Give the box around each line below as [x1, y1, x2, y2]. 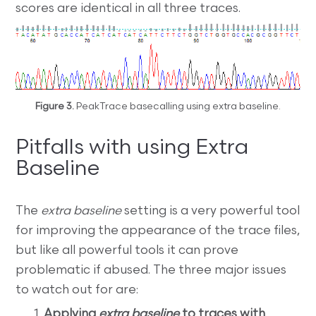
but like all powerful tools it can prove [16, 244, 239, 257]
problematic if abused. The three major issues [16, 264, 287, 276]
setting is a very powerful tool [121, 205, 300, 217]
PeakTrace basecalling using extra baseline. [74, 101, 281, 112]
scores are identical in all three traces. [16, 3, 241, 16]
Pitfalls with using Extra [16, 137, 249, 159]
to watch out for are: [16, 284, 139, 296]
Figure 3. [35, 101, 74, 112]
